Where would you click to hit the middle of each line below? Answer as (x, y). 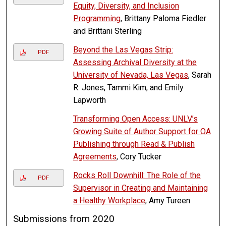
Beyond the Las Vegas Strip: (123, 50)
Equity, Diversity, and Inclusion (126, 6)
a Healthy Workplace (109, 201)
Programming (97, 19)
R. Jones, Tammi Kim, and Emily (128, 88)
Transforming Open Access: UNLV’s (135, 119)
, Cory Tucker (139, 157)
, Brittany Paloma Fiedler (163, 19)
